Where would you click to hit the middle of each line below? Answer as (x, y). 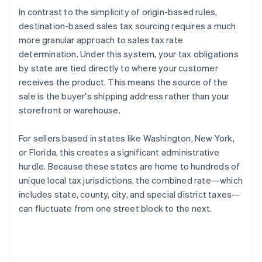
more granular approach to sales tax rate (101, 40)
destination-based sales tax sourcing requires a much (127, 26)
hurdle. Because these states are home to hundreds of (130, 166)
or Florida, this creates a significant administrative (119, 152)
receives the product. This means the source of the (123, 82)
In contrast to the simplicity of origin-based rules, (118, 12)
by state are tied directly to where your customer (118, 68)
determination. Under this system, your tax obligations (129, 54)
